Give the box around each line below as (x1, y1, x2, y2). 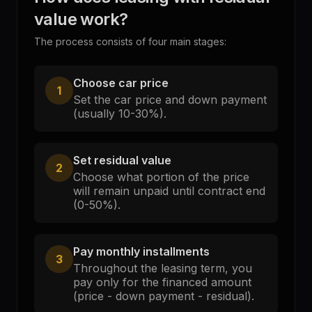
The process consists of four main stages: (34, 36, 226, 47)
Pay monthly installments (73, 244, 210, 258)
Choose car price (73, 76, 169, 90)
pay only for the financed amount (73, 275, 251, 289)
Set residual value (73, 153, 171, 167)
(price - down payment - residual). (73, 289, 254, 303)
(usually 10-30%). (73, 107, 166, 120)
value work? (34, 9, 128, 29)
